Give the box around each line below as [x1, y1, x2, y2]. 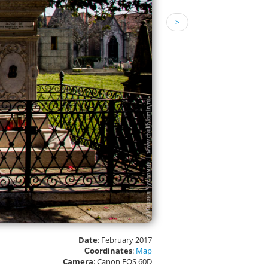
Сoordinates [84, 245, 132, 256]
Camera [63, 256, 93, 267]
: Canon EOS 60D [93, 256, 152, 267]
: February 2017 [98, 234, 152, 245]
